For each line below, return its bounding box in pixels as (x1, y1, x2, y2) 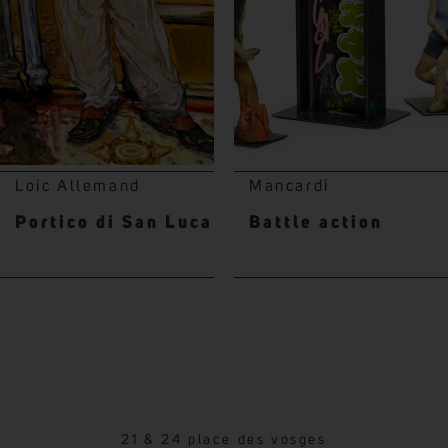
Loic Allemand (15, 177, 141, 194)
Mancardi (249, 177, 330, 194)
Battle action (249, 213, 383, 232)
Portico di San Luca (15, 213, 213, 232)
